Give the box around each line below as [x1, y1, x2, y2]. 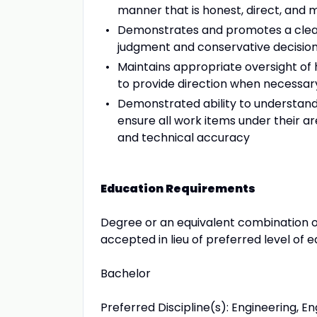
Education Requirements [100, 180, 255, 197]
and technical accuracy [117, 129, 250, 146]
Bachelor [100, 265, 151, 282]
